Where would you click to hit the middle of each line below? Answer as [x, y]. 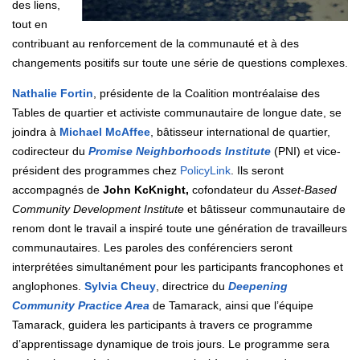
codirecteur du [50, 151]
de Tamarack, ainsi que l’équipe [231, 305]
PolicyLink [205, 170]
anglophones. [48, 286]
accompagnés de [57, 189]
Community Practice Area [81, 305]
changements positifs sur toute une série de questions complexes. [180, 62]
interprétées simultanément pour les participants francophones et [178, 266]
